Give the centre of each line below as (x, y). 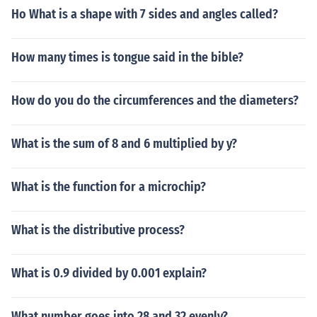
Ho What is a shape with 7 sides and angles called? (145, 14)
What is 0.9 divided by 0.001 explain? (109, 273)
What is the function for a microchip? (109, 187)
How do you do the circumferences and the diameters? (155, 100)
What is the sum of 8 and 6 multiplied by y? (124, 144)
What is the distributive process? (98, 230)
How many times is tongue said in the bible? (127, 57)
